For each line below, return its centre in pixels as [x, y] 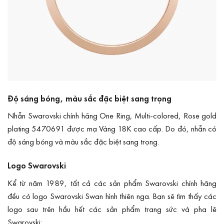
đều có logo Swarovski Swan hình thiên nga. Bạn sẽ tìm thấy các [112, 195]
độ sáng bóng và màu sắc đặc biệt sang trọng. [83, 141]
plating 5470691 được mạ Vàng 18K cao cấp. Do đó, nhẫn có [112, 128]
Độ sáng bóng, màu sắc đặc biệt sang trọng [89, 98]
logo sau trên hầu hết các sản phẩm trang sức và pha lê [112, 208]
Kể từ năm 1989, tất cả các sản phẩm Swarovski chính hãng [112, 182]
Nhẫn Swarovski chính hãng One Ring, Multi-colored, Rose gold [112, 115]
